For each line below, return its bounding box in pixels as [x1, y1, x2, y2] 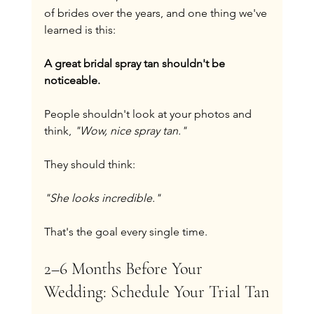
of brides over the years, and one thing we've [43, 6, 270, 20]
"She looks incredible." [43, 191, 161, 205]
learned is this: [43, 22, 116, 36]
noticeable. [43, 73, 100, 87]
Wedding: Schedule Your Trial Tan [43, 281, 269, 302]
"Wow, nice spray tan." [74, 123, 186, 137]
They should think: [43, 157, 135, 171]
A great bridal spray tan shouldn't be [43, 56, 228, 70]
